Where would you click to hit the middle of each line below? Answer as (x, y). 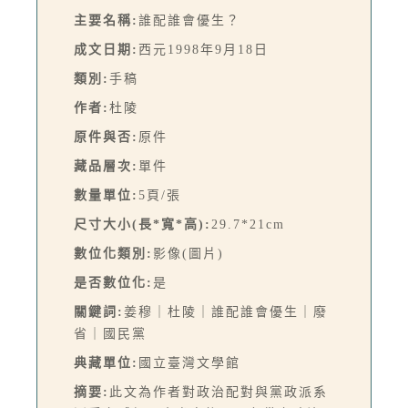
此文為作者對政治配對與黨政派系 (219, 393)
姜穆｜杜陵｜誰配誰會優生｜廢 (226, 312)
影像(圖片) (189, 254)
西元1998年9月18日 (204, 50)
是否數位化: (113, 283)
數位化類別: (113, 254)
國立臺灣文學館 (189, 363)
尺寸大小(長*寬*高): (143, 225)
